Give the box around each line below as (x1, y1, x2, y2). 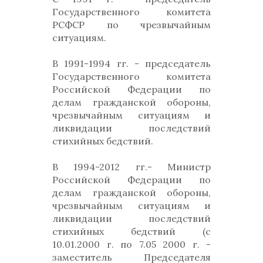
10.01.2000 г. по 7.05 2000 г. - (52, 238, 211, 250)
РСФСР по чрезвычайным (52, 19, 211, 31)
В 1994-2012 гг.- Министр (52, 161, 211, 173)
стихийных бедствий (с (52, 225, 211, 237)
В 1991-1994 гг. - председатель (52, 58, 211, 69)
